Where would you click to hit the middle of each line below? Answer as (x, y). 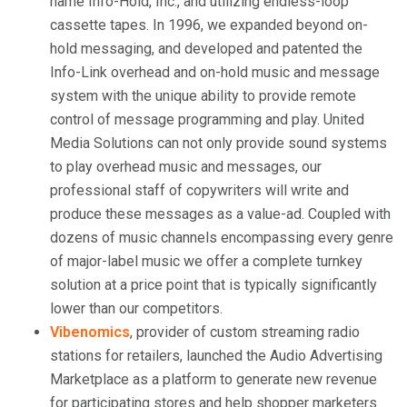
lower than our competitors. (136, 308)
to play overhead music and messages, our (186, 167)
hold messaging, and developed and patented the (206, 49)
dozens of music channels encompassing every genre (222, 238)
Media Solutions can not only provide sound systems (218, 143)
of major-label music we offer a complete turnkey (206, 261)
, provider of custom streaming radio (245, 332)
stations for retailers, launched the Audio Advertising (216, 356)
